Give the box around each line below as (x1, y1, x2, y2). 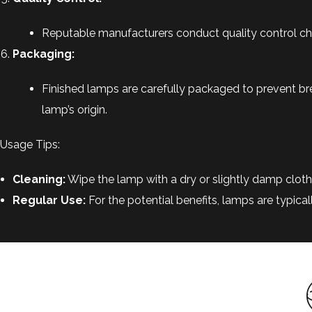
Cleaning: (13, 173, 65, 186)
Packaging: (13, 47, 75, 61)
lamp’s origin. (42, 103, 107, 116)
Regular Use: (13, 194, 86, 207)
